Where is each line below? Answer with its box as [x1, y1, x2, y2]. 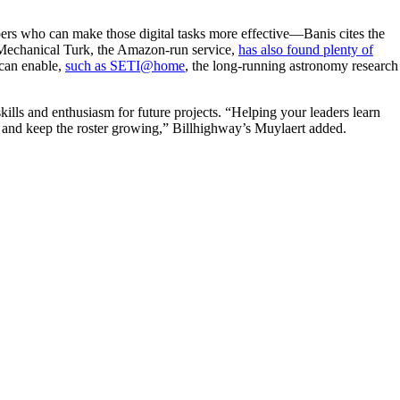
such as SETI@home [65, 58, 185, 74]
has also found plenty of [238, 42, 373, 58]
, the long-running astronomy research [185, 58, 398, 74]
